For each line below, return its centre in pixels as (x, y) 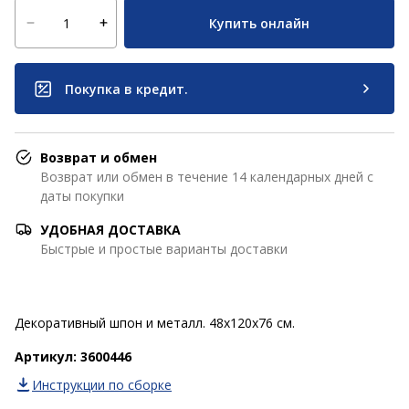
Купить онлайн (259, 23)
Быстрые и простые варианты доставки (164, 249)
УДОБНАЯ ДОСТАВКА (110, 230)
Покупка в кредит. (126, 89)
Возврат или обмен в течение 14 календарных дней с (207, 177)
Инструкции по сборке (102, 385)
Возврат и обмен (99, 157)
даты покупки (82, 196)
